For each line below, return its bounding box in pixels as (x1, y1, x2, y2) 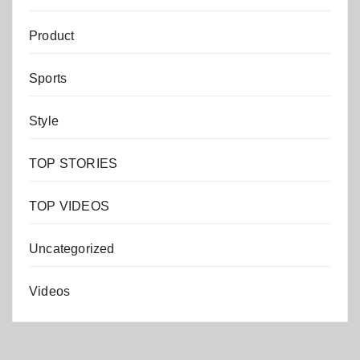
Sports (29, 71, 67, 85)
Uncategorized (29, 241, 115, 256)
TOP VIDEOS (29, 198, 109, 213)
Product (29, 28, 75, 43)
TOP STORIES (29, 156, 118, 170)
